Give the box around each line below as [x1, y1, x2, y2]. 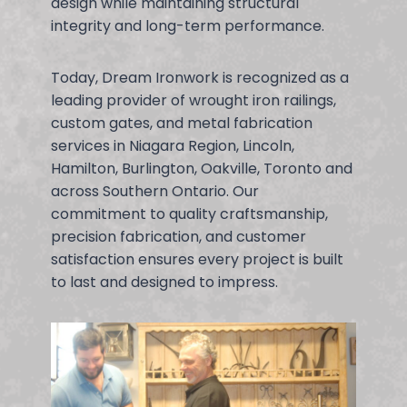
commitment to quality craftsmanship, [51, 203, 328, 224]
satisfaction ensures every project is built [51, 248, 343, 270]
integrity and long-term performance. [51, 15, 324, 36]
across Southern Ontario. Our [51, 180, 259, 202]
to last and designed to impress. [51, 271, 278, 293]
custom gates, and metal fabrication [51, 112, 313, 134]
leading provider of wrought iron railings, [51, 89, 336, 111]
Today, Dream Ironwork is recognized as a [51, 66, 349, 88]
